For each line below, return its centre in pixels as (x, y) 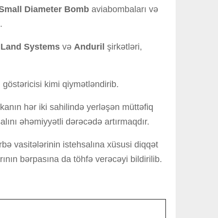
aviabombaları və (124, 9)
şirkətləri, (123, 47)
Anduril (89, 47)
